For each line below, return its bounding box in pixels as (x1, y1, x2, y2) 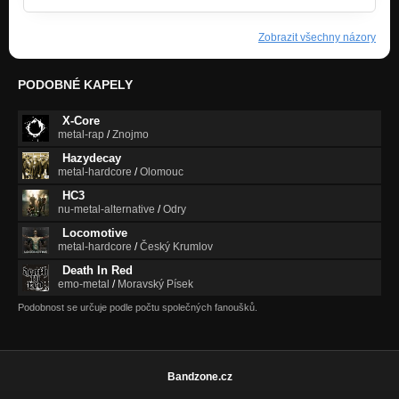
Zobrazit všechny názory (258, 30, 376, 44)
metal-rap (58, 127, 104, 141)
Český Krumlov (140, 240, 213, 253)
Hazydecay (62, 151, 121, 165)
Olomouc (140, 165, 183, 178)
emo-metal (58, 277, 110, 290)
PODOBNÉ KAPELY (18, 77, 133, 92)
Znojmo (112, 127, 149, 141)
